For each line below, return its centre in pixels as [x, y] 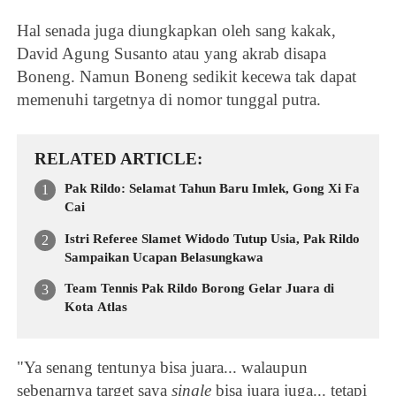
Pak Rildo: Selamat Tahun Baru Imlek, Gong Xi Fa [213, 188]
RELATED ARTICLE [116, 158]
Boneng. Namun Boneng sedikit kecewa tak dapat [187, 76]
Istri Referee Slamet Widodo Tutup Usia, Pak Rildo [213, 238]
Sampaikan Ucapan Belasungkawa [164, 257]
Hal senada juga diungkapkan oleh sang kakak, [177, 30]
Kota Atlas [96, 307]
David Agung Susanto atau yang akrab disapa [172, 53]
